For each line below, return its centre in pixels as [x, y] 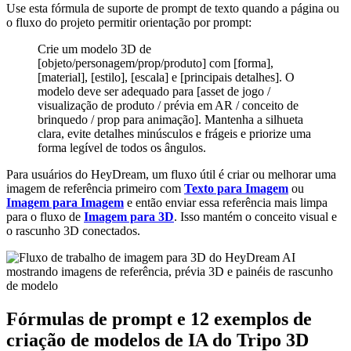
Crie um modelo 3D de [94, 49]
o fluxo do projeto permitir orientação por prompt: [129, 23]
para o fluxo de [45, 217]
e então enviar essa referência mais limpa [226, 203]
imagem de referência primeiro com [95, 189]
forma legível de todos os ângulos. [122, 148]
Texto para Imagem [236, 189]
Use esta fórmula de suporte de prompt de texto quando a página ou [173, 9]
